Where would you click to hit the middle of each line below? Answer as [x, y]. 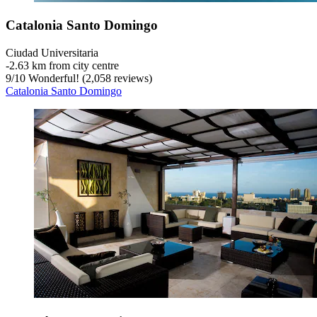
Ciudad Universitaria [52, 53]
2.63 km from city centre [64, 66]
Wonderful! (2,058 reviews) [89, 79]
